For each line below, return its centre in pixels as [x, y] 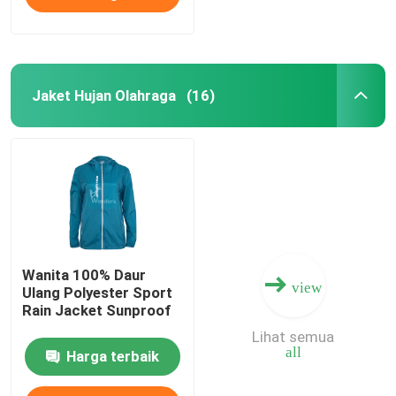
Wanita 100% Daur [84, 274]
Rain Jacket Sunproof [97, 310]
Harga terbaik [112, 356]
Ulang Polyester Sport [98, 292]
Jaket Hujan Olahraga [103, 95]
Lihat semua [293, 337]
